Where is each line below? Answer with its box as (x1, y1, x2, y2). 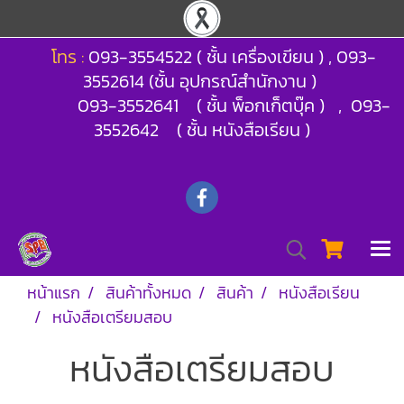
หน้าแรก (27, 280, 80, 305)
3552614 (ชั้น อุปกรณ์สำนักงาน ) (83, 68, 321, 95)
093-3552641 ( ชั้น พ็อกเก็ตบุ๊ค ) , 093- (77, 92, 390, 119)
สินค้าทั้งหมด (106, 280, 191, 305)
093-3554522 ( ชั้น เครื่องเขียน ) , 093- (87, 43, 376, 70)
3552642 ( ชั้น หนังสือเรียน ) (94, 116, 310, 143)
